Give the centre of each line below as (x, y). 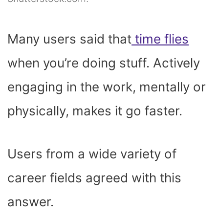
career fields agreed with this (94, 177)
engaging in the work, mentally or (107, 87)
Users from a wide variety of (92, 153)
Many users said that (69, 39)
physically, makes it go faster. (97, 110)
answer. (32, 201)
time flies (162, 39)
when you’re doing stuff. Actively (104, 63)
